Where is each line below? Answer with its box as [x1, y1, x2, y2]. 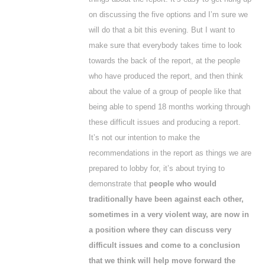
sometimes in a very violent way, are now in [89, 210, 249, 219]
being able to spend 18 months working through [89, 102, 250, 111]
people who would [149, 179, 216, 188]
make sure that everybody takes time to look [89, 41, 242, 50]
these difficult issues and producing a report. [89, 118, 241, 127]
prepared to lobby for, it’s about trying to [89, 164, 225, 173]
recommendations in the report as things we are [89, 148, 251, 157]
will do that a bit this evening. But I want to [89, 25, 235, 34]
